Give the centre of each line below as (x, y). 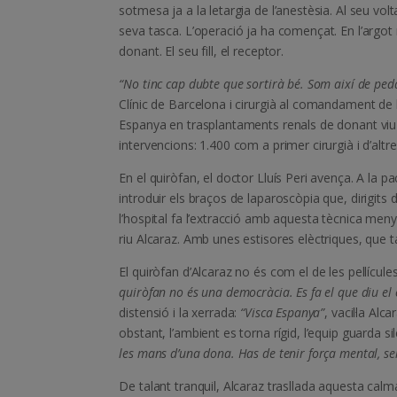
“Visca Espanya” (283, 313)
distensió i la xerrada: (180, 313)
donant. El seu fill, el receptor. (202, 51)
